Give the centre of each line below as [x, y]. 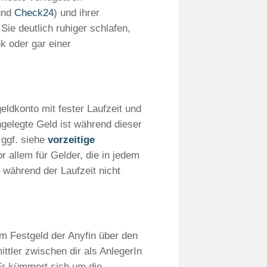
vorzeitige [71, 139]
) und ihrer [77, 13]
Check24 [34, 13]
